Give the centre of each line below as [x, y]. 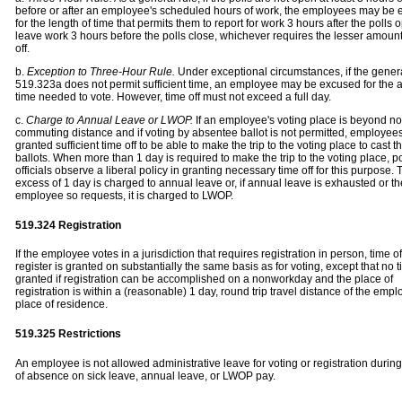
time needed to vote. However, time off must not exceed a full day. [173, 96]
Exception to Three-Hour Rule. [101, 71]
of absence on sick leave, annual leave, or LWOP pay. [145, 376]
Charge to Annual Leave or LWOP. [111, 120]
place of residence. [61, 305]
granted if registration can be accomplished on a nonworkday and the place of [204, 280]
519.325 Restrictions [68, 333]
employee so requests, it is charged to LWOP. [124, 195]
